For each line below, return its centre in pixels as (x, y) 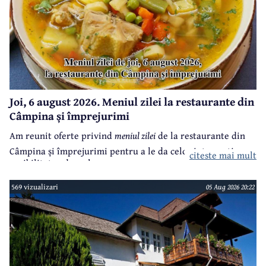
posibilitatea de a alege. (58, 163)
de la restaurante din (200, 136)
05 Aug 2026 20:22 (230, 187)
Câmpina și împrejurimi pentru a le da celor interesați (122, 151)
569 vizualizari (35, 187)
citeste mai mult (223, 155)
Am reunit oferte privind (62, 136)
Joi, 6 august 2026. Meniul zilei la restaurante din (132, 102)
